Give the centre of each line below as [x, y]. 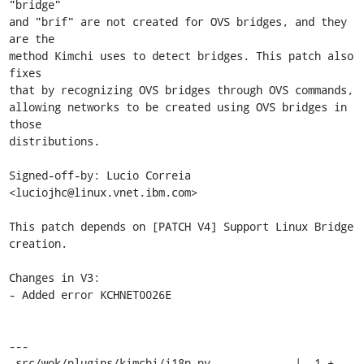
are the [31, 38]
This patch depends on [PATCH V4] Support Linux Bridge [181, 226]
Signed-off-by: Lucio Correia [100, 175]
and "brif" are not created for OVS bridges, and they [178, 21]
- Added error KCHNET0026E [90, 294]
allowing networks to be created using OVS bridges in [178, 106]
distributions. [54, 141]
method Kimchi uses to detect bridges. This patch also [181, 55]
